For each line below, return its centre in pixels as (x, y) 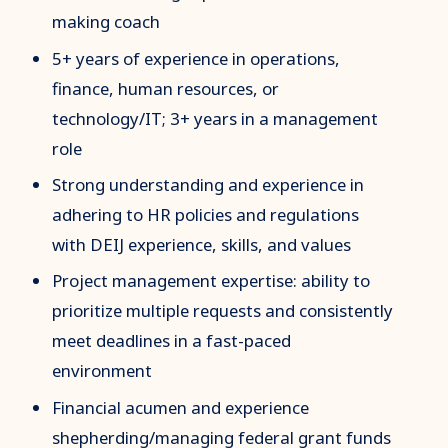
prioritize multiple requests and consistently (223, 311)
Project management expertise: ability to (211, 281)
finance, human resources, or (166, 88)
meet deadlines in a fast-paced (172, 341)
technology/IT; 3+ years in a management (215, 118)
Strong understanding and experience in (208, 184)
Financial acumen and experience (181, 407)
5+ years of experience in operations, (196, 58)
